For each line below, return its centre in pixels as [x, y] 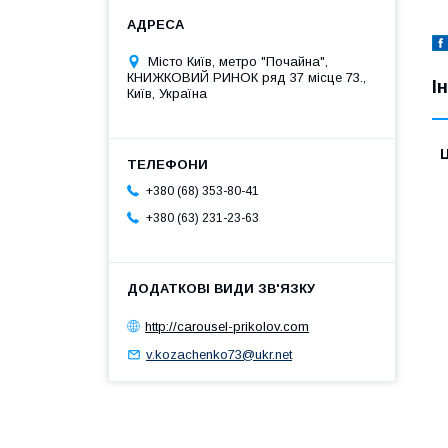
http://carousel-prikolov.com [227, 326]
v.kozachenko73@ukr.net [219, 354]
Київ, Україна [167, 93]
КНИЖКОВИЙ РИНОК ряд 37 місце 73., [246, 77]
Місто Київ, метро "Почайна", [238, 61]
